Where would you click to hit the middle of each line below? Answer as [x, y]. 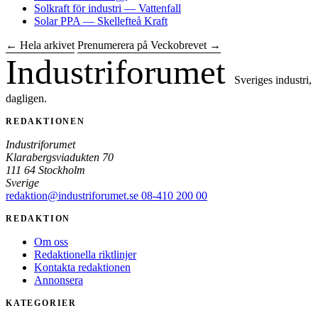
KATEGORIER [41, 303]
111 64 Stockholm [45, 170]
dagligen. [26, 99]
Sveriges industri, [273, 80]
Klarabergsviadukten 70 [60, 158]
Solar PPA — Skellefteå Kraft [101, 21]
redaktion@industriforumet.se [73, 196]
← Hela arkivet [40, 45]
